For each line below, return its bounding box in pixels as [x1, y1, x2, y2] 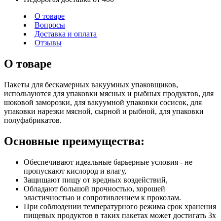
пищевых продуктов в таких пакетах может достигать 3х [24, 211, 216, 220]
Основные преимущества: [4, 134, 145, 147]
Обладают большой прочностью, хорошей [24, 184, 165, 193]
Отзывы [35, 38, 62, 47]
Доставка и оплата [35, 29, 97, 38]
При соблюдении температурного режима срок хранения [24, 202, 216, 211]
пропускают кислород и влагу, [24, 166, 126, 175]
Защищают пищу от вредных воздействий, [24, 175, 168, 184]
